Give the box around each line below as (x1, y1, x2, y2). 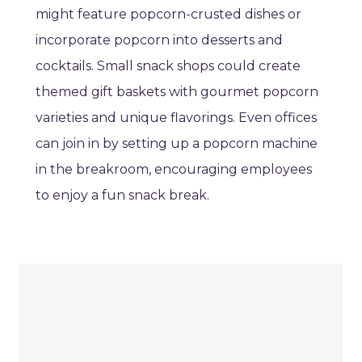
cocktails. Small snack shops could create (36, 58, 301, 74)
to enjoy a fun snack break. (36, 187, 209, 204)
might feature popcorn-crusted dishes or (36, 6, 301, 23)
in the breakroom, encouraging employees (36, 162, 312, 178)
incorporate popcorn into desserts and (36, 32, 283, 48)
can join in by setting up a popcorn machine (36, 136, 318, 152)
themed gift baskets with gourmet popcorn (36, 84, 318, 100)
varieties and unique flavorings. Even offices (36, 110, 317, 126)
